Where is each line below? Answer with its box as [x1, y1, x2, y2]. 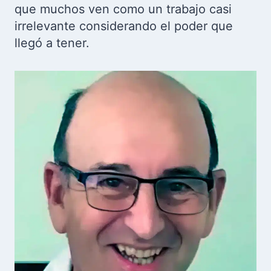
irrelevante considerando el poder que [15, 19, 233, 33]
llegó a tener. [15, 36, 90, 50]
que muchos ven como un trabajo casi [15, 2, 232, 16]
